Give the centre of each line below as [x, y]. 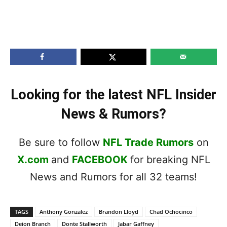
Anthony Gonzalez [64, 211]
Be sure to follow [61, 142]
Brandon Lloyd [119, 211]
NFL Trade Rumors [148, 142]
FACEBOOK [100, 159]
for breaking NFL [170, 159]
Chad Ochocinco [171, 211]
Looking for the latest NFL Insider [113, 94]
